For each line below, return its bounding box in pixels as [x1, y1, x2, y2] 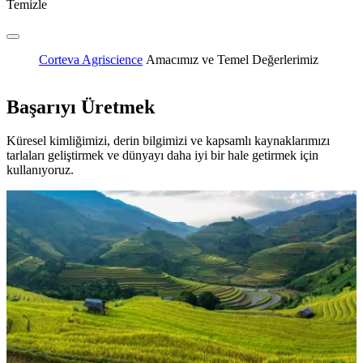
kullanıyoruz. [6, 163, 74, 177]
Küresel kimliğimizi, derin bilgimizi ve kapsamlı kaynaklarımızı [6, 134, 330, 148]
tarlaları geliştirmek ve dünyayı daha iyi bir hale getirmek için [6, 148, 318, 163]
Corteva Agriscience [39, 52, 143, 66]
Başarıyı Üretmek [6, 96, 155, 117]
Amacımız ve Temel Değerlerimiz [146, 52, 318, 66]
